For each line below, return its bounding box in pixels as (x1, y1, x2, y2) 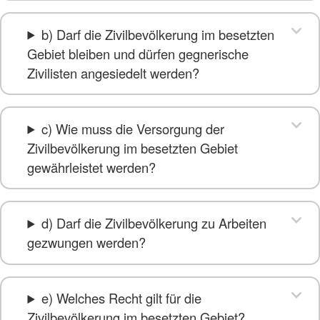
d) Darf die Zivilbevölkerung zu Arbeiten (41, 213, 266, 232)
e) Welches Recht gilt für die (41, 289, 201, 308)
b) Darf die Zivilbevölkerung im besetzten (41, 24, 274, 44)
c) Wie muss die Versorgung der (41, 119, 224, 138)
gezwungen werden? (27, 232, 146, 251)
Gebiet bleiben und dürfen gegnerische (27, 44, 249, 63)
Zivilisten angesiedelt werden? (27, 63, 200, 82)
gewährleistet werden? (27, 157, 156, 176)
